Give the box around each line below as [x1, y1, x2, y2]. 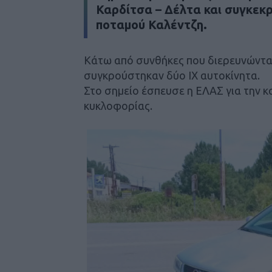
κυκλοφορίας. [84, 99, 152, 112]
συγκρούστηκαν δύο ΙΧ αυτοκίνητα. [84, 69, 260, 81]
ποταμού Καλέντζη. [96, 17, 207, 32]
